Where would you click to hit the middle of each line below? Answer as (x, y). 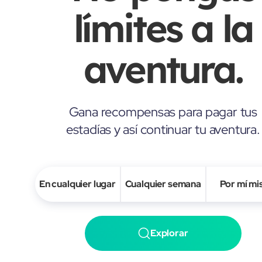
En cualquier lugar (77, 184)
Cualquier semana (163, 184)
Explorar (169, 233)
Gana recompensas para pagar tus (163, 112)
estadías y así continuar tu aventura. (163, 129)
